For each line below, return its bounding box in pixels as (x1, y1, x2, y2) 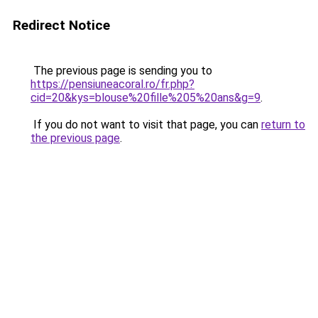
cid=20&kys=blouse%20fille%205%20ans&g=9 (31, 91, 261, 104)
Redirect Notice (13, 17, 110, 33)
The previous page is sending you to (31, 64, 212, 77)
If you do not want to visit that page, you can (31, 118, 261, 131)
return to (261, 118, 305, 131)
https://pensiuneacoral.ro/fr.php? (31, 77, 194, 91)
